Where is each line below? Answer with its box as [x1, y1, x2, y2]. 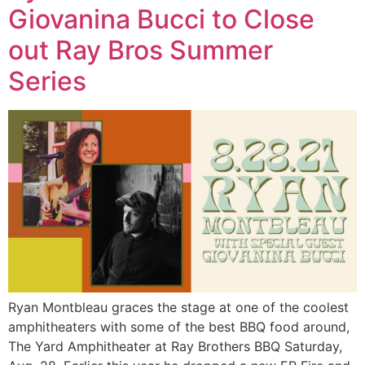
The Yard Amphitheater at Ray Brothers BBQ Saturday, [8, 338, 342, 355]
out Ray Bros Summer [8, 34, 273, 66]
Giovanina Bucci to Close [8, 3, 314, 35]
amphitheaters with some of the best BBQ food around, [8, 319, 350, 336]
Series [8, 65, 86, 97]
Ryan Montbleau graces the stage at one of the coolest [8, 299, 349, 316]
